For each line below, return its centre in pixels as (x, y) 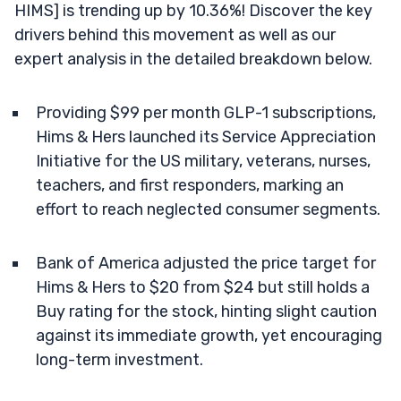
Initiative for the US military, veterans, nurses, (203, 161)
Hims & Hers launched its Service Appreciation (206, 137)
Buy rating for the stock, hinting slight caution (206, 311)
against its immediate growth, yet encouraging (209, 335)
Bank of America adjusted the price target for (206, 263)
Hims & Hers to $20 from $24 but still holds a (203, 287)
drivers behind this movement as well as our (175, 34)
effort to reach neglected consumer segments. (208, 209)
